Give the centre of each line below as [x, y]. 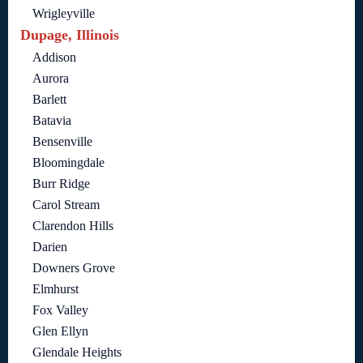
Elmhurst [56, 288]
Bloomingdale [68, 162]
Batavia [52, 120]
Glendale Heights [77, 352]
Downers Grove [74, 267]
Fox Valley [60, 310]
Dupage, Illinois [70, 34]
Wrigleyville [64, 13]
